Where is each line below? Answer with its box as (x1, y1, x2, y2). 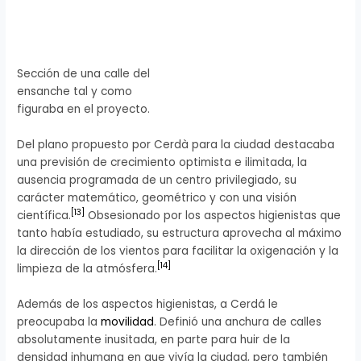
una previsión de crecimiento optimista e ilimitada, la (17, 154, 308, 170)
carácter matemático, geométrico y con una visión (17, 189, 297, 205)
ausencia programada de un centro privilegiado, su (17, 172, 297, 188)
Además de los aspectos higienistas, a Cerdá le (17, 296, 279, 312)
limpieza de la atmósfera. (17, 260, 158, 276)
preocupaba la (17, 313, 102, 330)
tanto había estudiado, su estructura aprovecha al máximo (17, 225, 342, 241)
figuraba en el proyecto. (17, 101, 151, 117)
